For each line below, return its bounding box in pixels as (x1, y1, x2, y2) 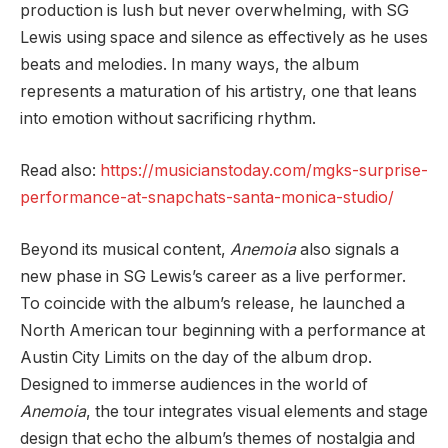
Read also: (20, 160, 100, 180)
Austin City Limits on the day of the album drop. (20, 347, 372, 367)
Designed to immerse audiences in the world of (20, 374, 368, 394)
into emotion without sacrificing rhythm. (20, 109, 316, 129)
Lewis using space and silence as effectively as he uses (20, 28, 428, 48)
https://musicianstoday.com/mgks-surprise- (100, 160, 428, 180)
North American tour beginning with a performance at (20, 320, 425, 340)
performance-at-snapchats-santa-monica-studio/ (20, 187, 394, 207)
